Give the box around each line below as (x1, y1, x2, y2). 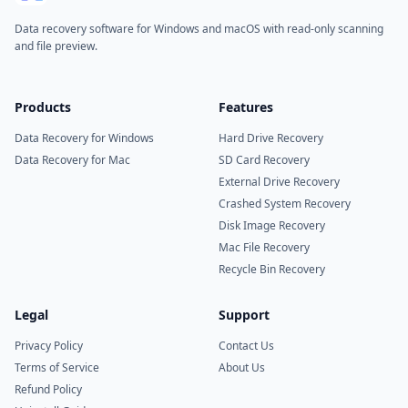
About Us (219, 360, 265, 375)
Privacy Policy (15, 338, 83, 353)
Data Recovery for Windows (15, 130, 154, 146)
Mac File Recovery (219, 240, 310, 255)
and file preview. (15, 38, 97, 54)
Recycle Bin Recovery (219, 261, 325, 277)
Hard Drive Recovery (219, 130, 323, 146)
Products (15, 98, 71, 116)
